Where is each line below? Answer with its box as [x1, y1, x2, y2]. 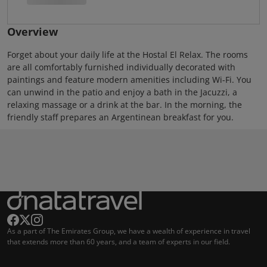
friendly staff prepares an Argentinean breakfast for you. [7, 111, 234, 123]
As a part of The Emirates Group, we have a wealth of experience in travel [7, 226, 250, 236]
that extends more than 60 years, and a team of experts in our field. [7, 237, 230, 247]
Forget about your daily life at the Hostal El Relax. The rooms [7, 49, 248, 60]
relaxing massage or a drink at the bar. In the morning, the [7, 99, 242, 110]
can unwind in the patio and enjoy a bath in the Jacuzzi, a [7, 86, 237, 98]
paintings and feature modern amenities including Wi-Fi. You [7, 74, 252, 85]
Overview [7, 24, 58, 39]
